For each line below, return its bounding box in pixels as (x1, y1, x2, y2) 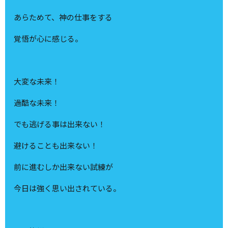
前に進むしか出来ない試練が (14, 161, 113, 173)
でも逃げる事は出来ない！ (14, 119, 106, 130)
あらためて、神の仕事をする (14, 12, 113, 23)
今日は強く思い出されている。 (14, 183, 121, 194)
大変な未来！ (14, 76, 60, 87)
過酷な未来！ (14, 97, 60, 108)
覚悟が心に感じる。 (14, 33, 83, 44)
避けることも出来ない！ (14, 140, 98, 151)
